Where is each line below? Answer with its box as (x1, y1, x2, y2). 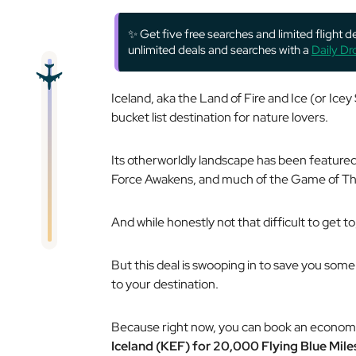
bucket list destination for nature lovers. (111, 109, 328, 126)
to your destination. (111, 276, 219, 292)
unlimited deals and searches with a (128, 42, 311, 58)
